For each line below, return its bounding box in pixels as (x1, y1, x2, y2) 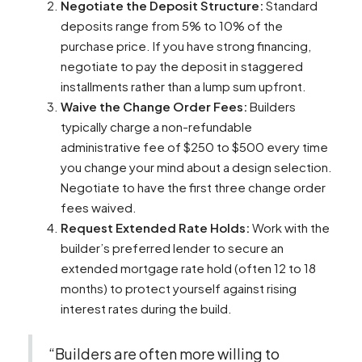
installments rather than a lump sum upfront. (61, 78, 306, 95)
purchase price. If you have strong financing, (61, 38, 311, 54)
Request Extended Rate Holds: (61, 220, 250, 236)
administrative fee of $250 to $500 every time (61, 139, 328, 155)
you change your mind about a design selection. (61, 159, 332, 175)
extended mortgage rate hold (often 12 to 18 (61, 260, 316, 276)
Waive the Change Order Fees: (61, 99, 247, 115)
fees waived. (61, 200, 137, 216)
